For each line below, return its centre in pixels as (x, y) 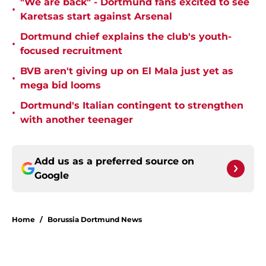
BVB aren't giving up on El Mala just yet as (127, 71)
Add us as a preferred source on (114, 161)
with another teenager (77, 120)
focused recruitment (71, 51)
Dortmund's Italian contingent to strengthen (132, 106)
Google (52, 176)
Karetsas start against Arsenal (96, 17)
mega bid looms (61, 85)
